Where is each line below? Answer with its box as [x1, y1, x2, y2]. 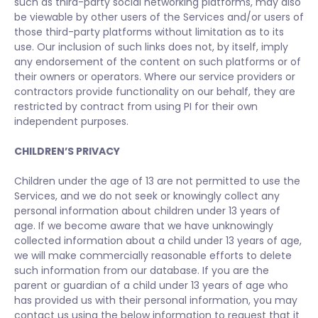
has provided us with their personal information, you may [14, 293, 297, 307]
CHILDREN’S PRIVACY [14, 144, 120, 158]
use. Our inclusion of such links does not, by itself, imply [14, 40, 288, 54]
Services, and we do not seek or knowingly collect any [14, 189, 280, 203]
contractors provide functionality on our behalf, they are [14, 84, 295, 99]
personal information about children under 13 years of [14, 204, 280, 218]
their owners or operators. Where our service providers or [14, 70, 295, 84]
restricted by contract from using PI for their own [14, 99, 258, 114]
